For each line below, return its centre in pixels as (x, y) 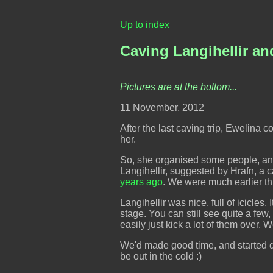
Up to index (145, 25)
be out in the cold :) (161, 256)
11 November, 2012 (162, 107)
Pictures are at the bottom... (179, 87)
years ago (141, 182)
